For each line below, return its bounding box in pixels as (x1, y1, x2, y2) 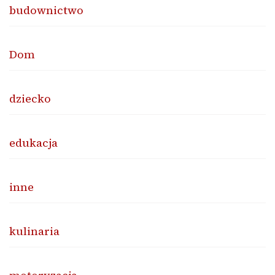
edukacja (9, 134, 58, 150)
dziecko (9, 90, 51, 106)
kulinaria (9, 223, 60, 239)
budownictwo (9, 2, 83, 18)
